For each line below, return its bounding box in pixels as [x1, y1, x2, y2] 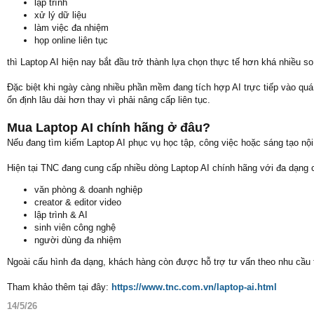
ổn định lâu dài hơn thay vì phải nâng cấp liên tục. [7, 95, 210, 105]
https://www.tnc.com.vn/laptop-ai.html [111, 282, 277, 292]
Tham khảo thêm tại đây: [7, 282, 109, 292]
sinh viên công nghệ [34, 222, 116, 233]
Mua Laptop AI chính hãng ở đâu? [7, 121, 210, 135]
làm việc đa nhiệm [34, 22, 109, 33]
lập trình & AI [34, 210, 88, 220]
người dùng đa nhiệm [34, 235, 121, 245]
